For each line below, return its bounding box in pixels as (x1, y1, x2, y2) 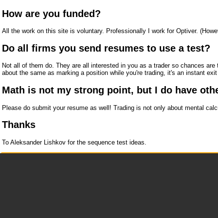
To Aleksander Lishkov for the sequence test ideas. (2, 138, 146, 146)
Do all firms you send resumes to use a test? (2, 42, 210, 54)
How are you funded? (2, 8, 101, 19)
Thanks (2, 119, 36, 130)
